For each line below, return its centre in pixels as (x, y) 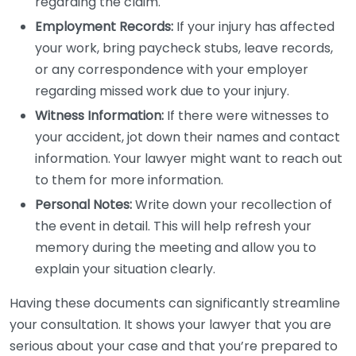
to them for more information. (129, 180)
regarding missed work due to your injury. (162, 91)
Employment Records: (104, 27)
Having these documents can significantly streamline (175, 303)
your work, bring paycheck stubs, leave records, (184, 48)
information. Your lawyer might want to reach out (189, 159)
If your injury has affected (254, 27)
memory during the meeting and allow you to (176, 248)
